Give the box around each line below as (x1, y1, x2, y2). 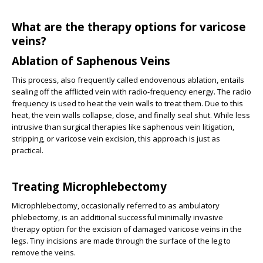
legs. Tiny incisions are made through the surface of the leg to (12, 235, 231, 246)
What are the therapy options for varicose (12, 19, 246, 34)
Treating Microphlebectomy (12, 178, 211, 194)
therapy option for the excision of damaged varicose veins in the (12, 223, 242, 234)
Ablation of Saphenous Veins (12, 53, 173, 68)
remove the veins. (12, 247, 76, 258)
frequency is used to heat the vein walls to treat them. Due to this (12, 97, 243, 109)
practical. (12, 144, 43, 156)
